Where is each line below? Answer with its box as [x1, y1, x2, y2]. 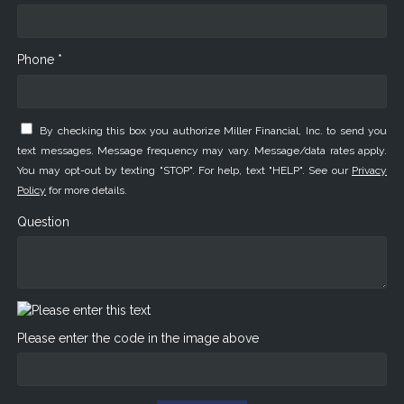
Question [17, 214, 69, 229]
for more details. [46, 184, 127, 197]
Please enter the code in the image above [17, 330, 259, 345]
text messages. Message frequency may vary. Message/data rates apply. [17, 144, 387, 158]
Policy [17, 184, 46, 197]
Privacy [352, 164, 387, 178]
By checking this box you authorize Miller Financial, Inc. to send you [40, 124, 388, 138]
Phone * [17, 51, 62, 67]
